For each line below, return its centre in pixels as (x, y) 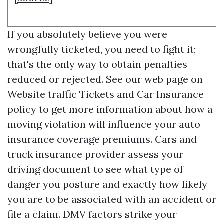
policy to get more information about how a (110, 109)
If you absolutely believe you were (87, 34)
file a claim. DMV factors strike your (92, 214)
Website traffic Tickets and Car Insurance (106, 94)
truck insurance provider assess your (95, 154)
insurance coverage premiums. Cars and (102, 139)
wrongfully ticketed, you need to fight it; (102, 49)
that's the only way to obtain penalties (97, 64)
